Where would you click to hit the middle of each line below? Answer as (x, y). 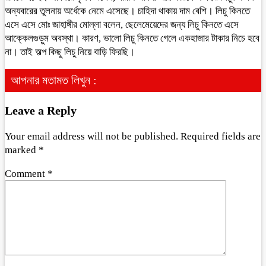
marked (22, 150)
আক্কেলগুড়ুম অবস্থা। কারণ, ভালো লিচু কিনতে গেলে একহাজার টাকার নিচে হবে (132, 38)
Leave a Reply (41, 110)
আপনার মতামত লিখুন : (54, 80)
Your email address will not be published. (91, 137)
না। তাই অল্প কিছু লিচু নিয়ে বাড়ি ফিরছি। (70, 52)
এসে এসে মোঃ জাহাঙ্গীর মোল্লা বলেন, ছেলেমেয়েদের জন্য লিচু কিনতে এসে (122, 24)
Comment (26, 174)
